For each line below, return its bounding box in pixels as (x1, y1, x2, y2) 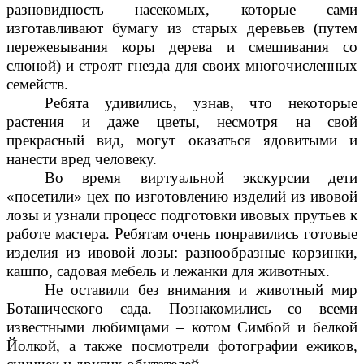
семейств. (6, 75, 72, 93)
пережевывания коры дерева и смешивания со (6, 37, 357, 55)
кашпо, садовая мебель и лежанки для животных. (6, 262, 330, 279)
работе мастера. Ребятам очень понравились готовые (6, 224, 357, 242)
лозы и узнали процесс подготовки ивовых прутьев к (6, 206, 357, 223)
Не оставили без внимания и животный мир (45, 280, 357, 298)
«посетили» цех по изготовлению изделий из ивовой (6, 187, 357, 205)
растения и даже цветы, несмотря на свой (6, 112, 357, 130)
